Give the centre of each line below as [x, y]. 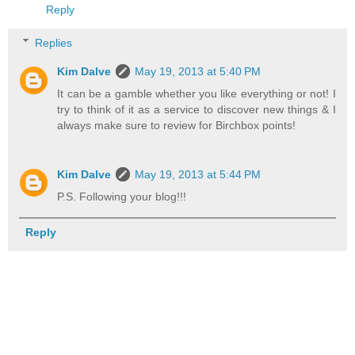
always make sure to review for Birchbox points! [177, 125]
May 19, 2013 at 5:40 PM [198, 71]
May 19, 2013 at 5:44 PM [198, 174]
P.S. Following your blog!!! [122, 196]
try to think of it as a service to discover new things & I [197, 109]
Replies [54, 42]
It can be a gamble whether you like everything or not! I [197, 93]
